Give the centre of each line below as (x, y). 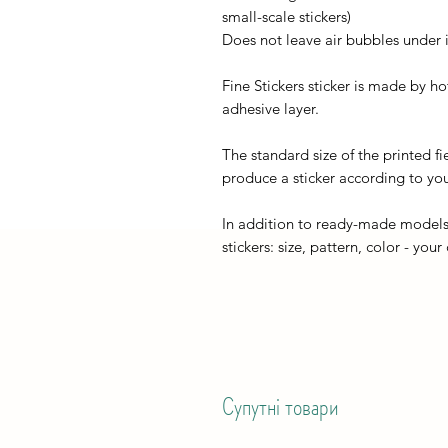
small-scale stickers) (286, 16)
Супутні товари (280, 407)
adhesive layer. (270, 108)
